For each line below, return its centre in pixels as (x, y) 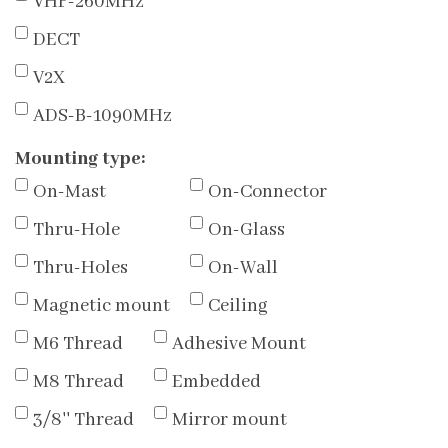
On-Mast (69, 192)
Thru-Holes (80, 268)
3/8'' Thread (83, 420)
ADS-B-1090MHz (102, 116)
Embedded (216, 382)
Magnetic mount (101, 306)
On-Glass (246, 230)
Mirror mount (229, 420)
